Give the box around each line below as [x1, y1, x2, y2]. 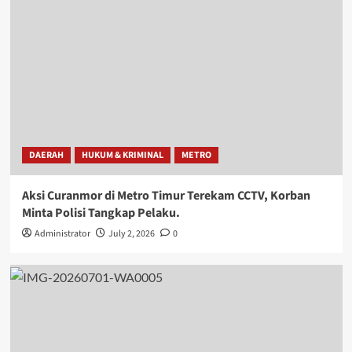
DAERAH [28, 148, 64, 163]
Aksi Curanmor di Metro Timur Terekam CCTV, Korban [21, 187, 310, 205]
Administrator [34, 227, 90, 241]
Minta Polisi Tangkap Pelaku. [21, 204, 180, 222]
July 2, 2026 [108, 227, 155, 241]
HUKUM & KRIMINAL [81, 148, 163, 163]
